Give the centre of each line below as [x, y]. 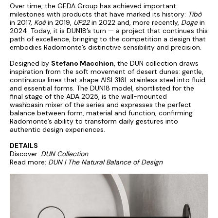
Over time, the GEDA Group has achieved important [93, 6]
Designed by [30, 63]
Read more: [29, 162]
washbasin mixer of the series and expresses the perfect [100, 104]
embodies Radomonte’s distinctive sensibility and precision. [106, 47]
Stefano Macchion [82, 63]
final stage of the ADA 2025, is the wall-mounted [88, 96]
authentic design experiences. [57, 129]
